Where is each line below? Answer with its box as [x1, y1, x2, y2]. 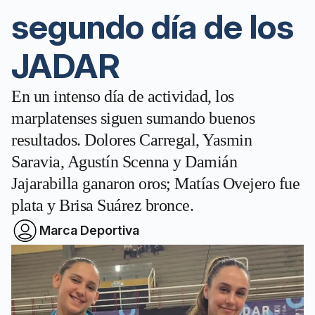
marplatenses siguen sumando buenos [11, 109, 255, 127]
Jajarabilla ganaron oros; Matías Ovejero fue [11, 174, 300, 193]
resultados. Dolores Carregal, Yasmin [11, 131, 252, 149]
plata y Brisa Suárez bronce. [11, 196, 193, 214]
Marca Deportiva [39, 223, 139, 238]
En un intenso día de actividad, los [11, 87, 234, 105]
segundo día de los [11, 6, 294, 47]
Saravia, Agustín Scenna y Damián [11, 153, 237, 171]
